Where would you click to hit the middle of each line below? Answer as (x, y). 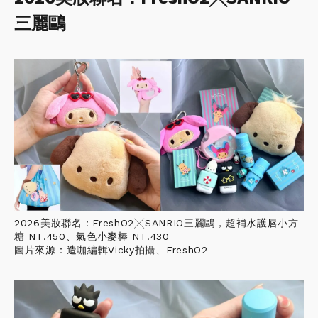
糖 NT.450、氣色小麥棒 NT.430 (92, 236)
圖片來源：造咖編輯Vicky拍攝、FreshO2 (111, 250)
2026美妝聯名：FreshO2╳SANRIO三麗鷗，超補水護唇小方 (157, 223)
